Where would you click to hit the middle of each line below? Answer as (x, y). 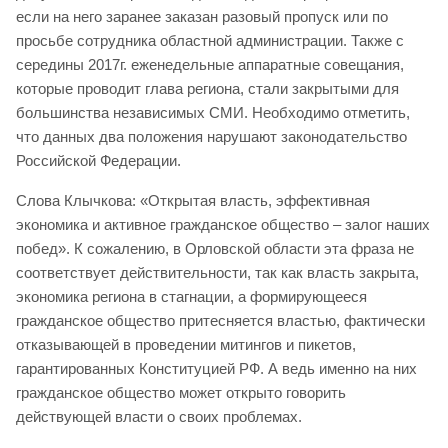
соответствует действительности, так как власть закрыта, (217, 273)
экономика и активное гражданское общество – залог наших (223, 225)
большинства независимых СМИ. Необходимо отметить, (213, 113)
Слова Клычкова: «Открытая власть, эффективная (193, 201)
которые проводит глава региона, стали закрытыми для (207, 89)
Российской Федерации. (98, 161)
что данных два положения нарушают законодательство (211, 137)
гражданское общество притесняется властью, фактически (220, 321)
